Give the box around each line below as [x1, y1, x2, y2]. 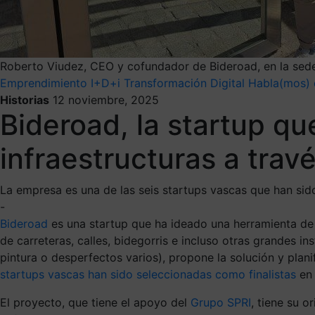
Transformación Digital [124, 75, 245, 90]
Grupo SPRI [191, 295, 251, 309]
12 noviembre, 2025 [53, 92, 159, 107]
